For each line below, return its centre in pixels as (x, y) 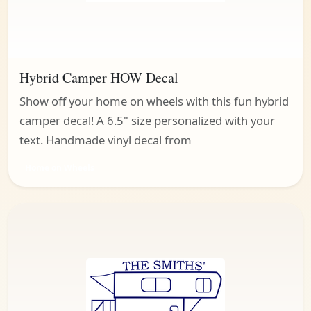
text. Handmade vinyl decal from (106, 140)
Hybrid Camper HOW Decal (99, 78)
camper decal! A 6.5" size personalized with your (147, 121)
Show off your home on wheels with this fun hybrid (154, 101)
